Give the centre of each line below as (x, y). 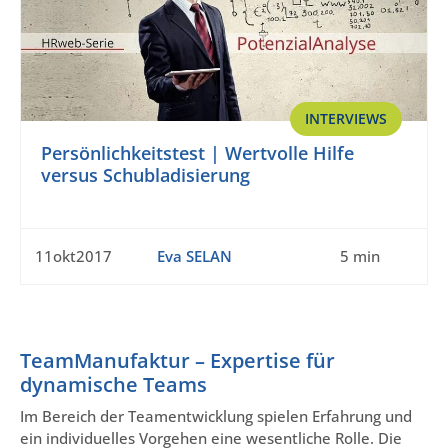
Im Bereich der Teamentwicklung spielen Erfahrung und (216, 416)
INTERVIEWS (346, 119)
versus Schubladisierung (145, 175)
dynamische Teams (113, 385)
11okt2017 (73, 256)
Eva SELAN (194, 256)
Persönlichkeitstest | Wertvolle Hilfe (197, 153)
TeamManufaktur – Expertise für (177, 361)
